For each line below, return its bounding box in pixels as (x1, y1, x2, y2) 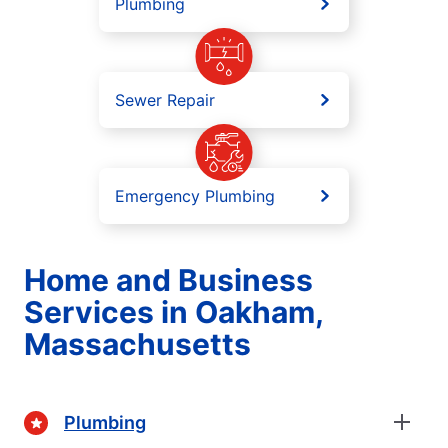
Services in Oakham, (24, 294, 323, 331)
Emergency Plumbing (115, 186, 275, 207)
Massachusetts (24, 326, 251, 363)
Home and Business (24, 262, 313, 299)
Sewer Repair (115, 90, 215, 111)
